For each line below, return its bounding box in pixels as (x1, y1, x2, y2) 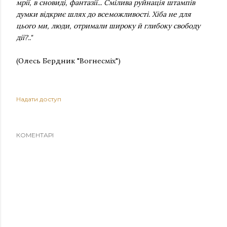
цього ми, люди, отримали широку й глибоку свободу (16, 21, 200, 30)
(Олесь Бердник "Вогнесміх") (16, 56, 121, 65)
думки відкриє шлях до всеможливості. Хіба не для (16, 10, 191, 19)
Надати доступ (16, 95, 61, 103)
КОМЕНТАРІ (16, 131, 54, 139)
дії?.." (16, 33, 32, 42)
